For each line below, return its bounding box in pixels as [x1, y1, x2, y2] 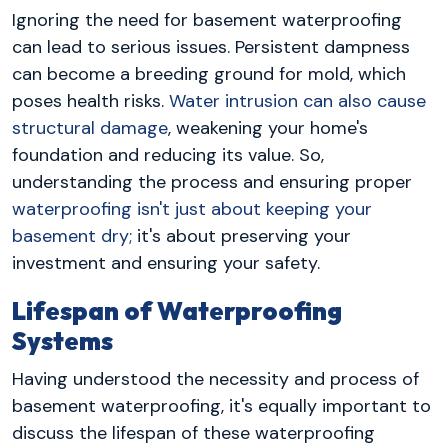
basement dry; [12, 224, 132, 249]
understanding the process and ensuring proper [12, 170, 412, 195]
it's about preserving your [132, 224, 351, 249]
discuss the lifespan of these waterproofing [12, 420, 375, 445]
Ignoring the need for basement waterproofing [12, 8, 402, 33]
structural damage [12, 116, 168, 141]
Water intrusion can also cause [169, 89, 426, 114]
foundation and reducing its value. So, [12, 143, 324, 168]
